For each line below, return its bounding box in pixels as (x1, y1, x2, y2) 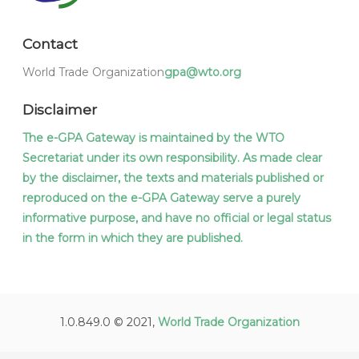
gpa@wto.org (164, 65, 241, 80)
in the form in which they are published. (22, 231, 243, 246)
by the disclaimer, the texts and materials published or (22, 171, 324, 186)
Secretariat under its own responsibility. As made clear (22, 151, 322, 166)
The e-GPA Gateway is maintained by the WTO (22, 131, 284, 146)
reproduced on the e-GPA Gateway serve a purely (22, 191, 301, 206)
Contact (22, 35, 78, 53)
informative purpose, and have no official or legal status (22, 211, 331, 226)
